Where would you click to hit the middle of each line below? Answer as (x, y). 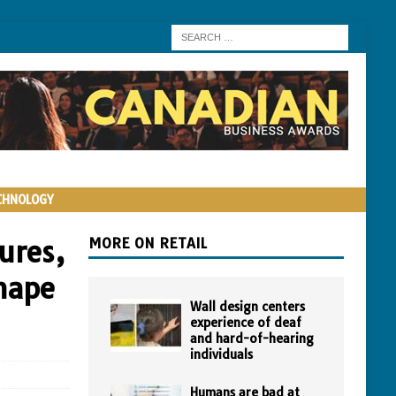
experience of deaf (245, 323)
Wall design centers (247, 307)
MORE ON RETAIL (147, 243)
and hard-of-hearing (251, 339)
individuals (221, 354)
